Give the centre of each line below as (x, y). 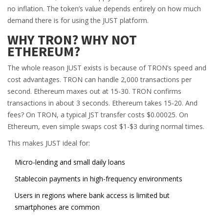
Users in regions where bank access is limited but (92, 195)
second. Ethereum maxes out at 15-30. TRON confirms (94, 91)
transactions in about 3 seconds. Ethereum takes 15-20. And (102, 103)
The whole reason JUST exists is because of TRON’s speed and (107, 68)
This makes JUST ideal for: (49, 143)
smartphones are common (57, 207)
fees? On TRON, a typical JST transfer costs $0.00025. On (98, 115)
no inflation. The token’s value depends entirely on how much (104, 9)
